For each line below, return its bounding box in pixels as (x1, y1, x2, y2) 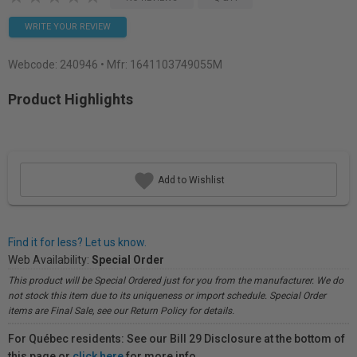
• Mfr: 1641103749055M (100, 58, 222, 71)
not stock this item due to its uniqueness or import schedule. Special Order (8, 290, 326, 301)
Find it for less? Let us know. (8, 236, 147, 249)
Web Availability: (8, 253, 92, 266)
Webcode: (8, 58, 60, 71)
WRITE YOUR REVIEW (25, 22, 111, 32)
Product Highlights (8, 91, 133, 108)
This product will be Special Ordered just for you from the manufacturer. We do (8, 275, 343, 286)
